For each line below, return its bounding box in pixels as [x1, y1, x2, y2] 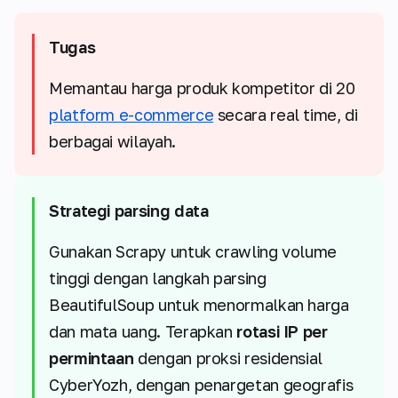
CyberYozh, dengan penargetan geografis [49, 375, 354, 395]
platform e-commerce [49, 105, 214, 125]
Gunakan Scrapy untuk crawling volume [49, 242, 338, 262]
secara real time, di [213, 105, 358, 125]
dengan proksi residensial [133, 348, 323, 369]
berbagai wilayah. [49, 131, 176, 152]
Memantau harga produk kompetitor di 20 [49, 78, 355, 99]
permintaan [49, 348, 134, 369]
